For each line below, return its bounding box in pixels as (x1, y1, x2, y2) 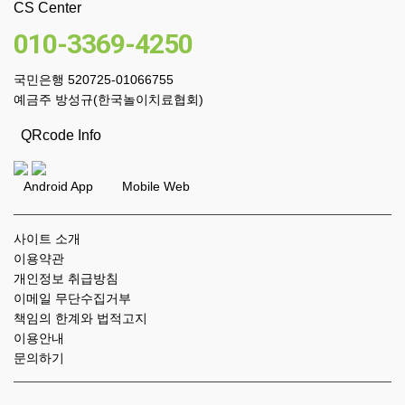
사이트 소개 (14, 231, 80, 247)
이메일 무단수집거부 (14, 291, 131, 306)
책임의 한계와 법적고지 (14, 311, 147, 326)
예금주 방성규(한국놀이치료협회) (14, 92, 203, 108)
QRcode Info (14, 127, 101, 144)
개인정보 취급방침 (14, 271, 118, 287)
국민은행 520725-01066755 (14, 72, 174, 88)
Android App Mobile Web (14, 179, 190, 194)
